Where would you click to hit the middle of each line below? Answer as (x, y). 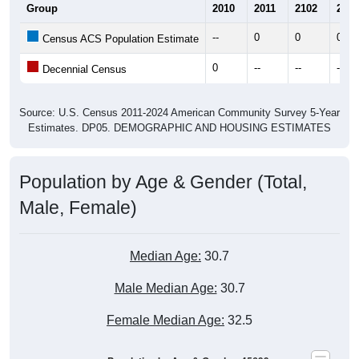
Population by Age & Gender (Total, (163, 182)
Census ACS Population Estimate (119, 39)
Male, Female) (78, 208)
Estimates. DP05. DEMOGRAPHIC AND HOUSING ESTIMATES (179, 128)
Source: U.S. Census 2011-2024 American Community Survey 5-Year (179, 113)
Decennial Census (83, 70)
